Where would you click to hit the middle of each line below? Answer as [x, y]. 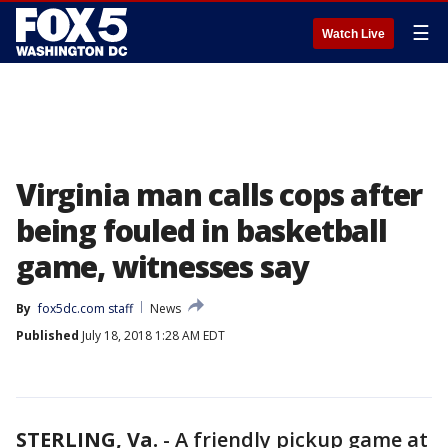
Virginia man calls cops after [219, 194]
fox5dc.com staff [85, 308]
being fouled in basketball [201, 230]
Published [47, 335]
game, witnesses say [162, 266]
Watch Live [353, 34]
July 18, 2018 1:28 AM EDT [152, 335]
